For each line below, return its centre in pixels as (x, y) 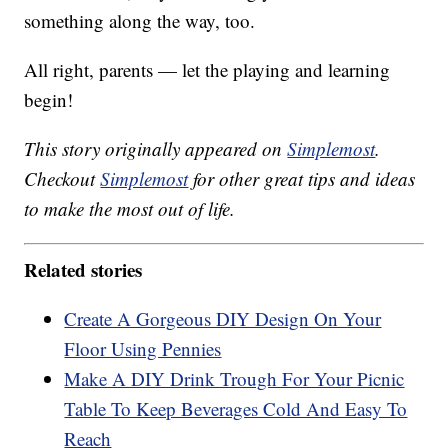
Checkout (62, 179)
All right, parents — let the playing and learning (207, 70)
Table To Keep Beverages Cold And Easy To (236, 408)
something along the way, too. (140, 21)
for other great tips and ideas (302, 179)
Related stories (83, 269)
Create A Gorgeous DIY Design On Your (223, 318)
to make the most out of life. (130, 209)
